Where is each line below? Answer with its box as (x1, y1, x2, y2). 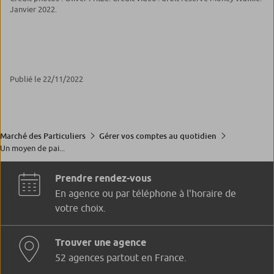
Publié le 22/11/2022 (10, 74, 83, 84)
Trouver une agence (55, 236, 146, 248)
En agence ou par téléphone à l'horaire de (55, 187, 236, 199)
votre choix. (55, 202, 106, 213)
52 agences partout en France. (55, 251, 187, 263)
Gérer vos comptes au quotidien (99, 130, 217, 141)
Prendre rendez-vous (55, 172, 152, 184)
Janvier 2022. (10, 4, 59, 15)
